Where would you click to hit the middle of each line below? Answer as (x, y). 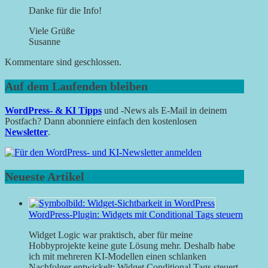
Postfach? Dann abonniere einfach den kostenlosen (101, 121)
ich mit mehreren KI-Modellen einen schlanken (118, 257)
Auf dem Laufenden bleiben (76, 86)
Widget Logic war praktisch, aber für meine (111, 235)
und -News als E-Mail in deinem (164, 111)
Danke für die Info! (65, 11)
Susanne (45, 42)
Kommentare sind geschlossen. (63, 62)
